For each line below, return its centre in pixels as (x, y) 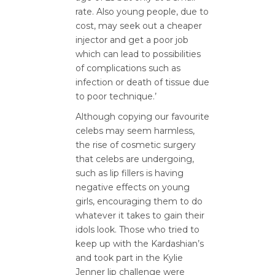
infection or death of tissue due (142, 82)
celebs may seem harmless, (135, 131)
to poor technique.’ (116, 96)
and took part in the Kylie (129, 258)
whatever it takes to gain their (140, 215)
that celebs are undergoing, (135, 159)
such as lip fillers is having (130, 173)
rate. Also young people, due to (142, 12)
